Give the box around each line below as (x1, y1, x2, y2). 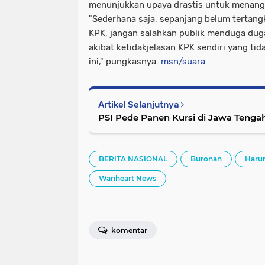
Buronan (190, 154, 222, 164)
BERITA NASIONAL (99, 154, 167, 164)
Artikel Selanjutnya (98, 99, 181, 111)
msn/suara (161, 56, 205, 67)
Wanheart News (99, 174, 156, 183)
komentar (109, 226, 147, 235)
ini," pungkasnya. (89, 56, 161, 67)
